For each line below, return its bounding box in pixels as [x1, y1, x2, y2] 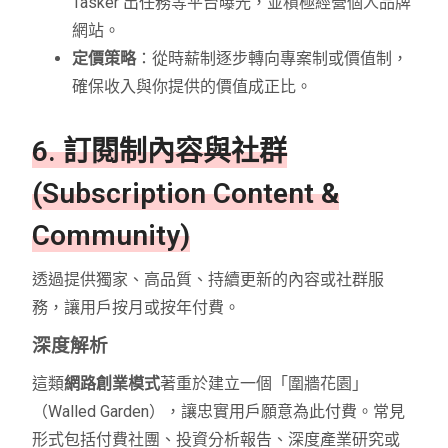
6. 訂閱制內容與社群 [32, 135, 288, 169]
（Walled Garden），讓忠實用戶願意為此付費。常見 [32, 402, 406, 422]
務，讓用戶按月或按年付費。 [32, 298, 241, 318]
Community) [32, 219, 191, 253]
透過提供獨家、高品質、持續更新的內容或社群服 [32, 270, 385, 290]
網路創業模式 [64, 374, 161, 394]
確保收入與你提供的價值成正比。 [72, 77, 313, 97]
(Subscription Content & [32, 177, 340, 211]
